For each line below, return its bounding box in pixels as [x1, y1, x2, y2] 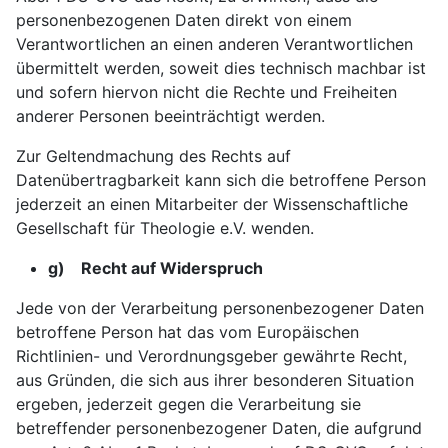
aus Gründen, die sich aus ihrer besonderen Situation [16, 370, 414, 390]
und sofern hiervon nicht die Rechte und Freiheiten [16, 82, 397, 102]
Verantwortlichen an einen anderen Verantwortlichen [16, 34, 413, 54]
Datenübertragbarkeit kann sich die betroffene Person [16, 170, 426, 190]
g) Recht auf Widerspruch [48, 258, 263, 278]
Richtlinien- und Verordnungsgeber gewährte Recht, [16, 346, 407, 366]
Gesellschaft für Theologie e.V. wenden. [16, 218, 314, 238]
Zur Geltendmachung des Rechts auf [16, 146, 291, 166]
